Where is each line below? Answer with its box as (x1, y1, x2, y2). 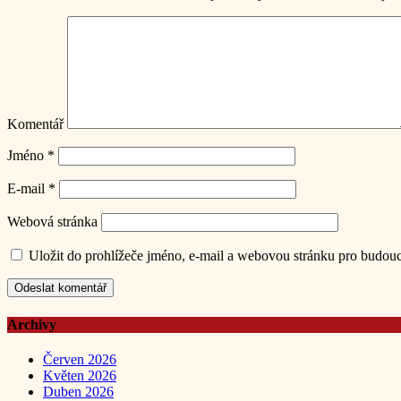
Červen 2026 (43, 351, 116, 367)
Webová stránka (7, 214, 98, 230)
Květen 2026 (43, 367, 116, 383)
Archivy (7, 316, 56, 332)
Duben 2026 (43, 383, 114, 399)
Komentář (7, 116, 64, 132)
